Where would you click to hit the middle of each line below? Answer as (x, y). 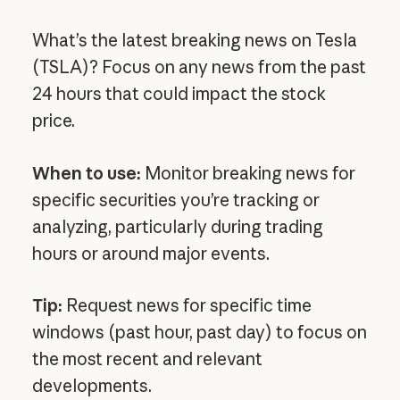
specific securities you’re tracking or (175, 200)
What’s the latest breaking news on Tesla (194, 41)
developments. (92, 386)
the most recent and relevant (147, 359)
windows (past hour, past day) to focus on (199, 333)
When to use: (86, 173)
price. (53, 121)
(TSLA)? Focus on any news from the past (199, 67)
